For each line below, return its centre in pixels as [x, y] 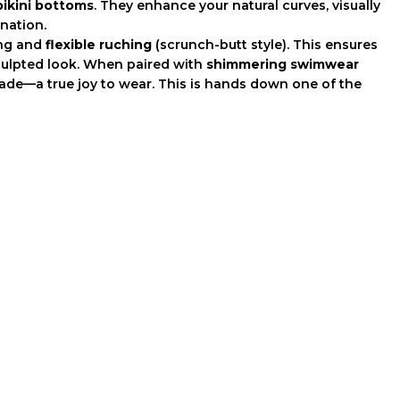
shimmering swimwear [283, 64]
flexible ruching [99, 44]
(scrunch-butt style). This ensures [265, 44]
